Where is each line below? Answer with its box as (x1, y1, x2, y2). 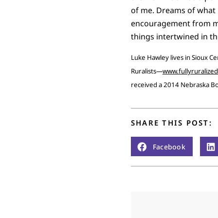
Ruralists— (130, 66, 163, 75)
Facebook (152, 142, 186, 151)
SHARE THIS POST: (130, 118, 212, 127)
